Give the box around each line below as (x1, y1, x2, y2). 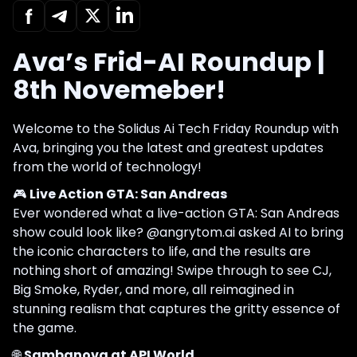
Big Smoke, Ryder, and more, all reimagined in (13, 280, 294, 299)
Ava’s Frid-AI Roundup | (13, 43, 324, 80)
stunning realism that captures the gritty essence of (13, 299, 340, 318)
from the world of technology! (13, 157, 202, 176)
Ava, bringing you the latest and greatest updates (13, 138, 324, 157)
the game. (13, 318, 76, 337)
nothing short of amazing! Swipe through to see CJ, (13, 261, 331, 280)
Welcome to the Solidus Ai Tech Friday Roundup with (13, 119, 339, 138)
